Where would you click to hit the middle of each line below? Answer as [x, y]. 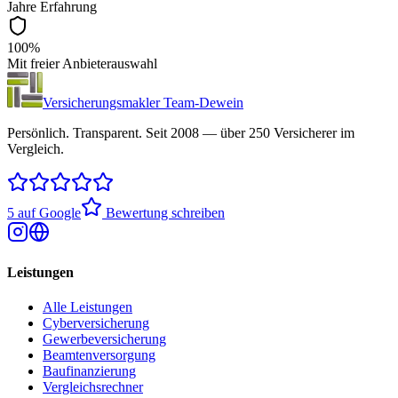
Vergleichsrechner [93, 387]
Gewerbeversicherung [104, 339]
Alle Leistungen [88, 307]
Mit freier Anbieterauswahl [82, 63]
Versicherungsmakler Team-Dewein [143, 102]
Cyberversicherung [96, 323]
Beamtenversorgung [99, 355]
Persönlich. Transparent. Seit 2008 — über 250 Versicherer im [181, 132]
